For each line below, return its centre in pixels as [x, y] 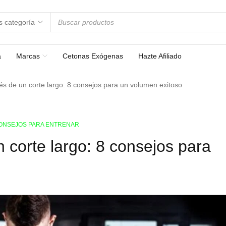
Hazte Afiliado [160, 56]
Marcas [28, 56]
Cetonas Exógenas [93, 56]
